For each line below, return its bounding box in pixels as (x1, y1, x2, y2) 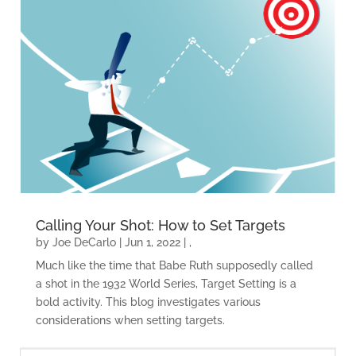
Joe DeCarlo (52, 236, 116, 250)
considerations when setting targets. (35, 314, 225, 327)
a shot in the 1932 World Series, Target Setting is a (35, 277, 296, 291)
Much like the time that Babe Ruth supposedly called (35, 259, 313, 273)
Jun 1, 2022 (124, 236, 180, 250)
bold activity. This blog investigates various (35, 296, 261, 309)
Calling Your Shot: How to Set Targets (35, 217, 285, 234)
